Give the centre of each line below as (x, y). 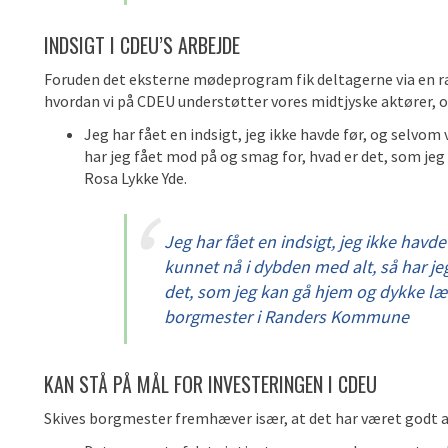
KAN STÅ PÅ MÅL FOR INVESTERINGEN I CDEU (210, 384)
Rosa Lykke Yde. (135, 178)
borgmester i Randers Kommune (286, 316)
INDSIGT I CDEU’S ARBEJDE (142, 45)
